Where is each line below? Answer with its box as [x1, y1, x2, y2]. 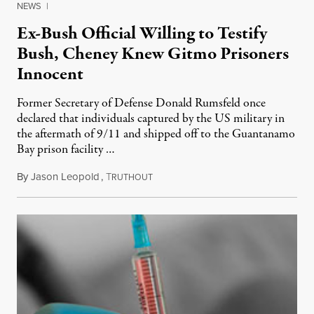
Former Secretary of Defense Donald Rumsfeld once [17, 95, 266, 112]
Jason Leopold [31, 169, 100, 184]
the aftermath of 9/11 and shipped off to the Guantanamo [17, 125, 295, 143]
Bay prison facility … [17, 141, 115, 158]
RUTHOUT [111, 171, 153, 184]
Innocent [17, 62, 83, 87]
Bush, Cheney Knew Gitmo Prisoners [17, 41, 289, 67]
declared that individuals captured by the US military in [17, 110, 285, 128]
